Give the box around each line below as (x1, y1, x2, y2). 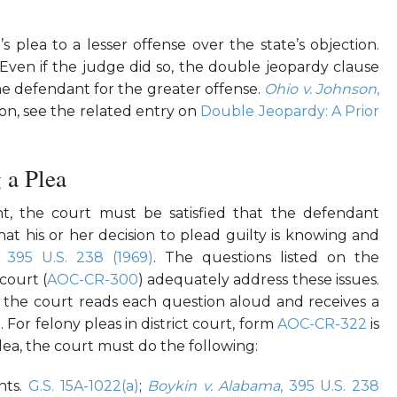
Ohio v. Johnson (264, 81, 378, 98)
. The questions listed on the (153, 249, 380, 267)
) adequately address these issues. (137, 271, 380, 289)
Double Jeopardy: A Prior (200, 103, 380, 121)
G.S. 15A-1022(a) (27, 378, 139, 395)
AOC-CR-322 (276, 315, 367, 333)
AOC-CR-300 (46, 271, 138, 289)
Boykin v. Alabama (147, 378, 281, 395)
